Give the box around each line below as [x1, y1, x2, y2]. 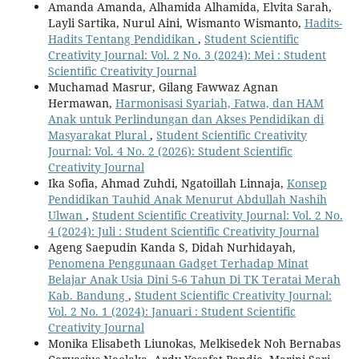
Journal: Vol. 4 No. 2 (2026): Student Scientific [47, 143, 292, 159]
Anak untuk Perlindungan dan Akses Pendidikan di [47, 111, 324, 127]
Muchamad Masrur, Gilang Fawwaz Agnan [47, 79, 278, 95]
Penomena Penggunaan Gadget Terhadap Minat [47, 255, 309, 271]
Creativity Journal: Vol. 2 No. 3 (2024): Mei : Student [47, 46, 326, 63]
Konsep [286, 175, 327, 191]
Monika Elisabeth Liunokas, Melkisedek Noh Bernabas [47, 335, 341, 351]
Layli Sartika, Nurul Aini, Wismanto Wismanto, [47, 14, 305, 30]
